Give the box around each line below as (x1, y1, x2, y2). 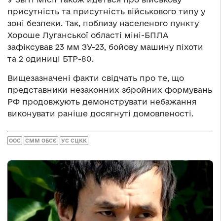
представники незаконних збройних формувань (7, 85, 212, 94)
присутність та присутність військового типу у (7, 6, 205, 16)
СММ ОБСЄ (25, 138, 57, 144)
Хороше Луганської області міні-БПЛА (7, 30, 168, 39)
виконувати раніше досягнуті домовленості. (7, 109, 193, 118)
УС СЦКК (61, 138, 87, 144)
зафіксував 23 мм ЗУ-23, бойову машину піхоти (7, 42, 203, 51)
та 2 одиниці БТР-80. (7, 54, 94, 63)
